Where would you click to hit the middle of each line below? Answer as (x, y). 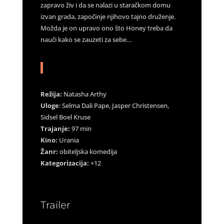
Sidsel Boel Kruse (65, 117)
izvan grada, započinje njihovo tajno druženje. (108, 16)
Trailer (55, 205)
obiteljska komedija (87, 151)
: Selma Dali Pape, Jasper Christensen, (114, 105)
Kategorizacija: (64, 163)
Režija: (51, 94)
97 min (81, 128)
